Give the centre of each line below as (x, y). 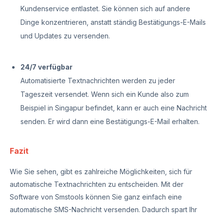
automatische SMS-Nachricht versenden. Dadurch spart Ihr (103, 209)
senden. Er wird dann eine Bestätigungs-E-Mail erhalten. (110, 121)
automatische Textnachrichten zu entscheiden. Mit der (97, 184)
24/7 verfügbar (46, 67)
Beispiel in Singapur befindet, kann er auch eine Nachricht (114, 108)
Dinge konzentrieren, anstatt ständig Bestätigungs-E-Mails (113, 22)
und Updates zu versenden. (65, 36)
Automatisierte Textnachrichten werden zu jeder (98, 81)
